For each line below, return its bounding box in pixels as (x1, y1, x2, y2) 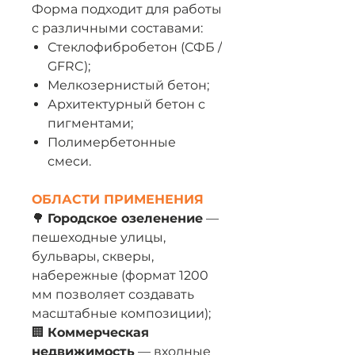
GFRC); (48, 59, 90, 74)
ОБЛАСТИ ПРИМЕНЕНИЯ (32, 192, 204, 207)
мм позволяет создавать (32, 287, 194, 302)
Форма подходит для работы (32, 2, 222, 17)
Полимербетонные (48, 135, 176, 150)
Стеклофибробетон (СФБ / (48, 40, 222, 55)
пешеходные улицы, (32, 230, 166, 245)
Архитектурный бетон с (48, 97, 205, 112)
